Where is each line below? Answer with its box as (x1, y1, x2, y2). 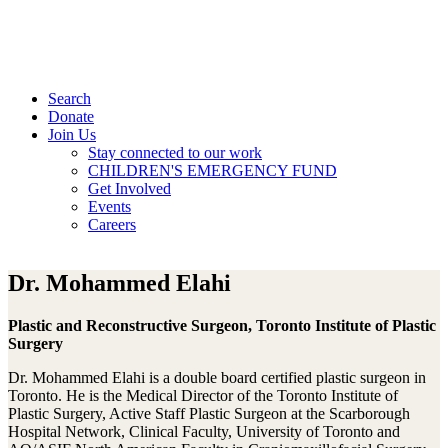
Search (48, 90, 91, 107)
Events (88, 198, 131, 215)
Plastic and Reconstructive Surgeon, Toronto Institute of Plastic (8, 316, 436, 334)
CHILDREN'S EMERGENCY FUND (88, 162, 337, 179)
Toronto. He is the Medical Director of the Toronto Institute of (8, 386, 398, 404)
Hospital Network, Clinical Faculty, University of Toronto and (8, 422, 400, 440)
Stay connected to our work (88, 144, 262, 161)
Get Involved (88, 180, 171, 197)
